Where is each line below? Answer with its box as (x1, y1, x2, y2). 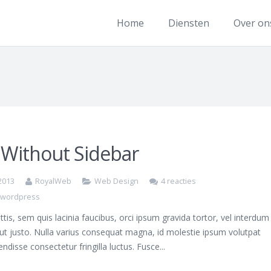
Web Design (94, 176, 139, 186)
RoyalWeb (35, 176, 72, 186)
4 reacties (161, 176, 197, 186)
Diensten (168, 16, 210, 30)
